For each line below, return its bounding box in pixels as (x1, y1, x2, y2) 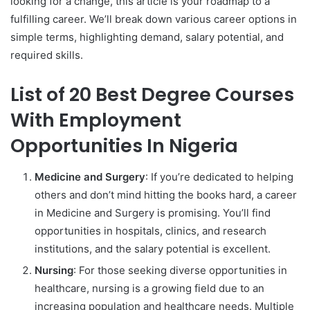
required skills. (10, 48, 83, 62)
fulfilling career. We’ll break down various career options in (10, 12, 297, 26)
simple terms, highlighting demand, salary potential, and (10, 30, 284, 44)
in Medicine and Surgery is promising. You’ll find (35, 206, 271, 219)
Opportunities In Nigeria (10, 133, 238, 158)
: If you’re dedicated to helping (145, 170, 293, 183)
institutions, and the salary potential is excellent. (35, 241, 271, 255)
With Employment (10, 107, 181, 133)
